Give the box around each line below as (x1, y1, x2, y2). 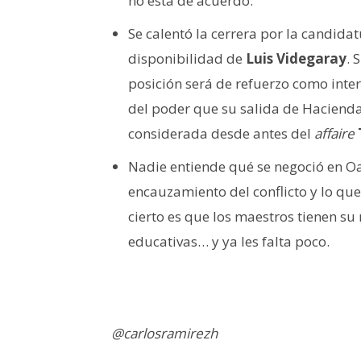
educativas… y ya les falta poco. (128, 231, 330, 251)
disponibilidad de (128, 48, 246, 68)
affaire (314, 123, 355, 143)
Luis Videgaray (246, 48, 346, 68)
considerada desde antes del (128, 123, 314, 143)
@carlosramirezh (111, 323, 218, 342)
